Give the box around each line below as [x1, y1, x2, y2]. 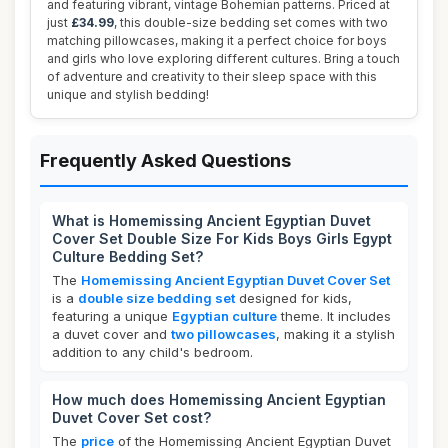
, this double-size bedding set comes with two [114, 15, 388, 30]
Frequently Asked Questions [40, 150, 291, 171]
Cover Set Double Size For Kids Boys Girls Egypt [52, 230, 392, 247]
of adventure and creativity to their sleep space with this [47, 69, 377, 84]
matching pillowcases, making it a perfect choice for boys [47, 33, 387, 48]
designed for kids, [235, 290, 352, 306]
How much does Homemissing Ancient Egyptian [52, 391, 386, 408]
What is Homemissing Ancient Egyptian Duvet [52, 212, 371, 229]
